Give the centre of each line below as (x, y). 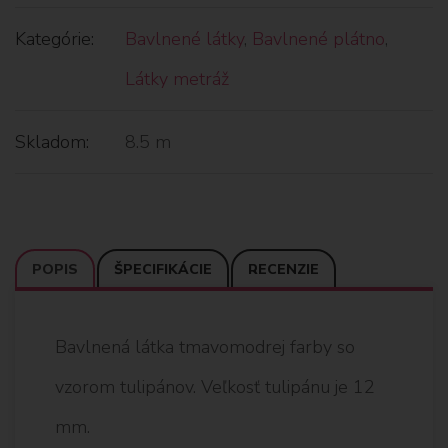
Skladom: (52, 141)
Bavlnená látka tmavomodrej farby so (205, 346)
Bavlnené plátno (318, 38)
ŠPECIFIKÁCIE (163, 269)
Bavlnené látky (184, 38)
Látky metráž (177, 78)
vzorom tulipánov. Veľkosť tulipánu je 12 (215, 386)
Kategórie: (54, 38)
